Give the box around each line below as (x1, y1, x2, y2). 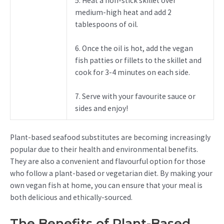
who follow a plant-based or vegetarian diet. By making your (10, 168, 212, 178)
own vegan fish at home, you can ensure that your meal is (10, 180, 202, 190)
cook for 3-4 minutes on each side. (74, 67, 190, 77)
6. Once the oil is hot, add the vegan (74, 43, 193, 53)
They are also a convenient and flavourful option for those (10, 156, 205, 166)
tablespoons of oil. (74, 19, 138, 29)
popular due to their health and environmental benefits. (10, 144, 198, 154)
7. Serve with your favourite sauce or (74, 91, 195, 101)
